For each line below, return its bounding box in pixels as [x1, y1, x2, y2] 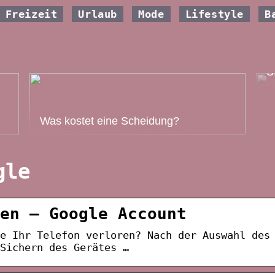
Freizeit [5, 8, 58, 20]
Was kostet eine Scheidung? [40, 115, 180, 127]
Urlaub [78, 8, 118, 20]
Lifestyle [185, 8, 244, 20]
